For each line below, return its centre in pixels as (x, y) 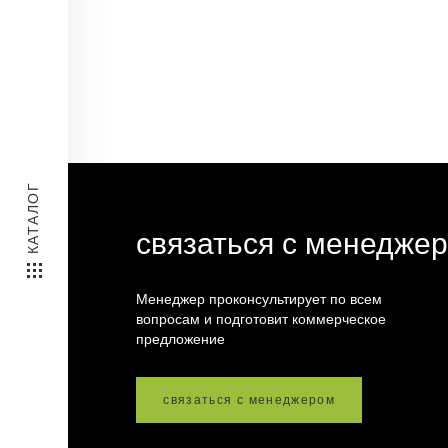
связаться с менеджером (249, 400)
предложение (181, 340)
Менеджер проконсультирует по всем (259, 300)
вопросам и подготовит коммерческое (261, 320)
